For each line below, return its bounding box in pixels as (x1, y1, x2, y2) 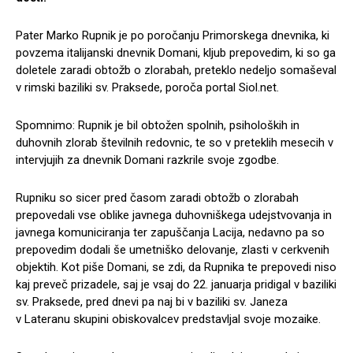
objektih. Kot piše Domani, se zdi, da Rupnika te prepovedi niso (16, 260, 336, 275)
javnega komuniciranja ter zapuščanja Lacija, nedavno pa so (16, 225, 325, 240)
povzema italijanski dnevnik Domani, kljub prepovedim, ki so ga (16, 46, 336, 61)
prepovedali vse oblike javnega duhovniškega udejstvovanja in (16, 208, 332, 223)
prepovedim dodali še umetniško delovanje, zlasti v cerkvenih (16, 243, 329, 258)
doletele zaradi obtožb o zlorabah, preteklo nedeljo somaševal (16, 63, 336, 78)
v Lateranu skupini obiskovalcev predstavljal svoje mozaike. (16, 312, 321, 327)
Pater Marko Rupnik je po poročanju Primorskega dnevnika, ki (16, 28, 329, 43)
